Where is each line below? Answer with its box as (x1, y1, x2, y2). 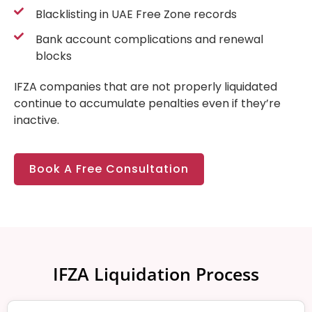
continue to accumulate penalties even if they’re (14, 95, 281, 112)
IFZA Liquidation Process (53, 261, 259, 286)
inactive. (14, 112, 59, 129)
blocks (35, 48, 72, 65)
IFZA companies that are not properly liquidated (14, 79, 277, 95)
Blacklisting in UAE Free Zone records (35, 6, 237, 23)
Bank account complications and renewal (35, 31, 263, 48)
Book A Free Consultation (29, 160, 189, 177)
